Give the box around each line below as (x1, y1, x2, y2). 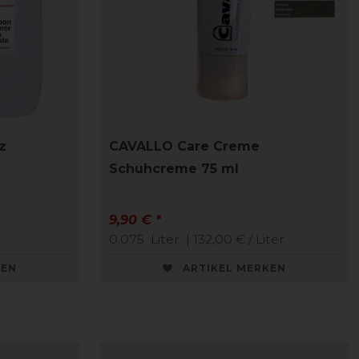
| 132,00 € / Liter (183, 232, 284, 248)
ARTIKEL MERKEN (183, 262, 286, 275)
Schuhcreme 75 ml (109, 161, 239, 177)
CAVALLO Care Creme (109, 139, 260, 155)
